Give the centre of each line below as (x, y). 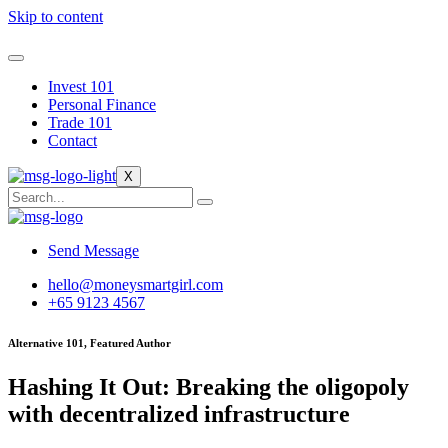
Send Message (93, 250)
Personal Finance (102, 104)
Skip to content (55, 16)
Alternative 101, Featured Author (89, 342)
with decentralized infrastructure (179, 413)
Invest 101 (81, 86)
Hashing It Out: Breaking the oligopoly (208, 386)
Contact (72, 140)
